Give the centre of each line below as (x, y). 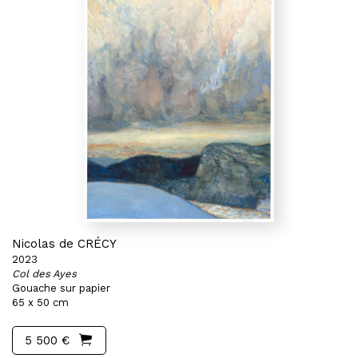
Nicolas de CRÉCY (64, 244)
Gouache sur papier (61, 288)
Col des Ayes (44, 274)
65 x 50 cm (40, 302)
